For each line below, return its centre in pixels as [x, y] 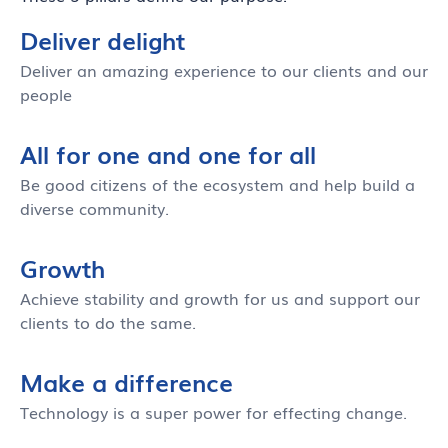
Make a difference [126, 381]
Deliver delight [102, 39]
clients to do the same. [108, 321]
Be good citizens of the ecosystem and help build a [217, 183]
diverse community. [94, 207]
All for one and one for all [168, 153]
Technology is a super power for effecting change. [213, 411]
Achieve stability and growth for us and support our [220, 297]
